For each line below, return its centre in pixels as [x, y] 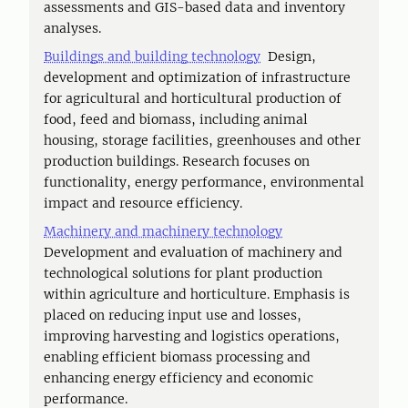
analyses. [72, 28]
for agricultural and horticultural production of [193, 98]
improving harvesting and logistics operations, [192, 336]
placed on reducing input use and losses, [173, 315]
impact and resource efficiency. [143, 203]
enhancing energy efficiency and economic [178, 378]
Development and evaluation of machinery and [193, 252]
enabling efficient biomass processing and [177, 357]
